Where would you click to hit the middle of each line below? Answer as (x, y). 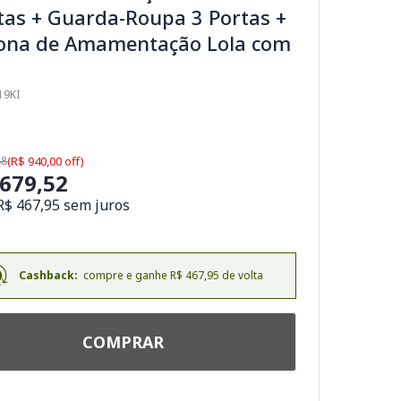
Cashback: (48, 275)
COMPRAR (123, 341)
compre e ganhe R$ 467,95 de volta (170, 275)
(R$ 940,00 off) (46, 161)
